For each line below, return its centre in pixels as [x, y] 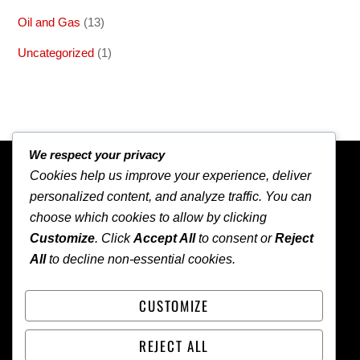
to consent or [235, 239]
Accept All [164, 239]
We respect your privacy [97, 155]
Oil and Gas [49, 22]
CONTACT [166, 324]
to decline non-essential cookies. [141, 260]
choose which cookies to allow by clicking [148, 218]
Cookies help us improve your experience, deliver [170, 176]
